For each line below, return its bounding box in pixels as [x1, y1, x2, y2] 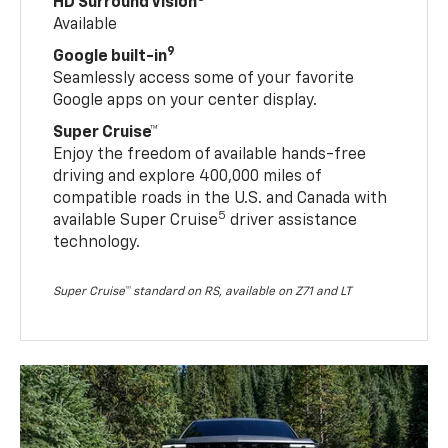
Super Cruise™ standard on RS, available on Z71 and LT [53, 285, 353, 298]
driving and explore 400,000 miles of [53, 168, 322, 185]
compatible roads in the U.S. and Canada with [53, 190, 388, 207]
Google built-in [53, 48, 168, 65]
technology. [53, 234, 141, 251]
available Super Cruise [53, 212, 219, 229]
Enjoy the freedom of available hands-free [53, 146, 367, 163]
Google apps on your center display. [53, 92, 318, 109]
